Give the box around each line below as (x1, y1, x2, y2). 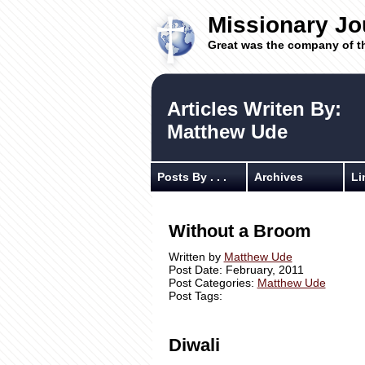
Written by (168, 250, 224, 263)
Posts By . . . (156, 170, 226, 183)
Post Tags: (168, 289, 222, 302)
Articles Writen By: (166, 98, 341, 120)
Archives (253, 170, 303, 183)
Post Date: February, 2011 (168, 263, 304, 276)
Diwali (168, 335, 220, 355)
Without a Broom (168, 221, 311, 241)
